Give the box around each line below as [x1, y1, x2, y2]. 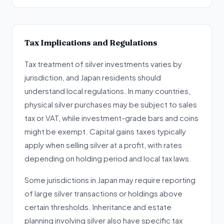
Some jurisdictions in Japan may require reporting [24, 175, 195, 184]
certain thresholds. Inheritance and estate [24, 202, 171, 211]
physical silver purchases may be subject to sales [24, 99, 197, 109]
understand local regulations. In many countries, [24, 86, 190, 95]
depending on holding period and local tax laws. [24, 153, 191, 163]
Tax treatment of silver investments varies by [24, 59, 182, 68]
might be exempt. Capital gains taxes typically [24, 126, 186, 136]
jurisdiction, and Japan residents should [24, 72, 161, 82]
